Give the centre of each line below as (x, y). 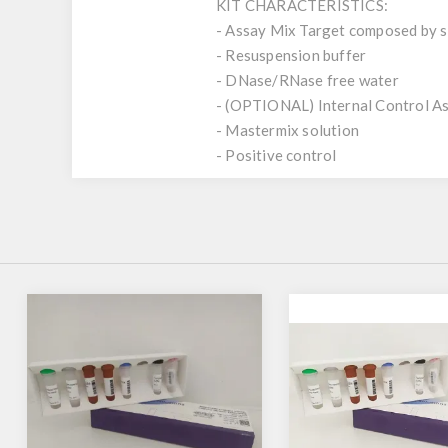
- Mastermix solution (287, 130)
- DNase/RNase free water (307, 80)
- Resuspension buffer (291, 55)
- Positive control (276, 155)
